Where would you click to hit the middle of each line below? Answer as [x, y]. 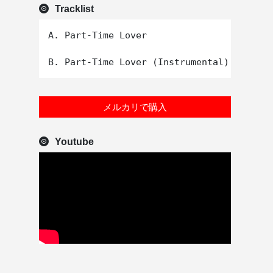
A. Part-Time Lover [97, 36]
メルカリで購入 [135, 107]
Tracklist [74, 9]
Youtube [74, 142]
